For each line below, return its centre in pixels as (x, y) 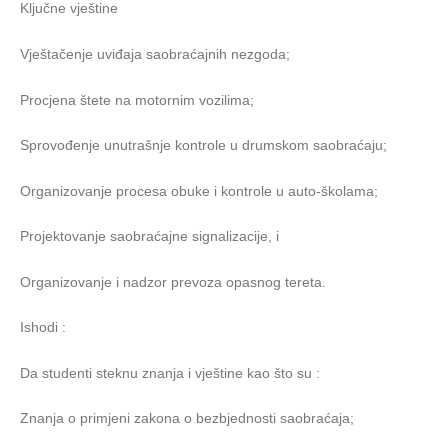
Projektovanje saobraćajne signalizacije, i (149, 236)
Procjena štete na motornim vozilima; (137, 99)
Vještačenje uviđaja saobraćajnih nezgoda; (155, 53)
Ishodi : (43, 327)
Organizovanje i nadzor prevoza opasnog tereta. (173, 281)
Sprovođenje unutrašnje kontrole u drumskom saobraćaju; (203, 145)
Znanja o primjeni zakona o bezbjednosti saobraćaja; (187, 418)
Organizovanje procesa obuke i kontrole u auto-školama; (199, 190)
